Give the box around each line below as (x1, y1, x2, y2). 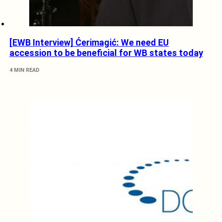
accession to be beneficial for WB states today (9, 48, 203, 58)
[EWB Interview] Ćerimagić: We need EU (9, 37, 169, 48)
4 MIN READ (9, 67, 40, 74)
